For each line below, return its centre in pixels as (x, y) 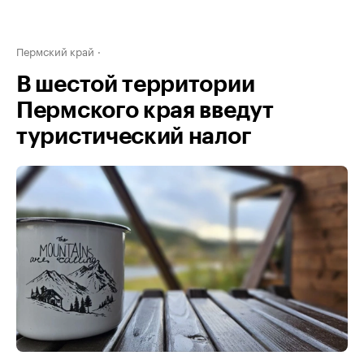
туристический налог (134, 136)
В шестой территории (136, 84)
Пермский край (55, 50)
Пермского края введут (145, 110)
